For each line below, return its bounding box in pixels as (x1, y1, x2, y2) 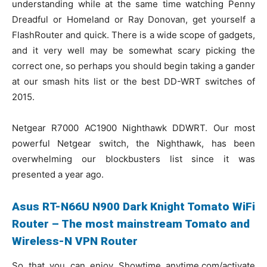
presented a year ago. (12, 169, 104, 180)
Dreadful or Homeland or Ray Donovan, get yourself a (12, 14, 255, 25)
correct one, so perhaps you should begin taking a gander (12, 60, 255, 72)
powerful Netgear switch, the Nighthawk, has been (12, 138, 255, 149)
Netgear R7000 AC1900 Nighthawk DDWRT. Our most (12, 122, 255, 133)
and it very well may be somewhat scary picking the (12, 45, 255, 56)
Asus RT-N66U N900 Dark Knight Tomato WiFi (12, 200, 255, 213)
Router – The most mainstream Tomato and (12, 217, 250, 231)
